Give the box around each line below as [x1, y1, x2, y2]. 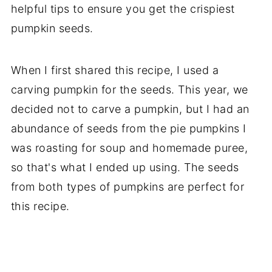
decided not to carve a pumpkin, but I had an [10, 103, 250, 116]
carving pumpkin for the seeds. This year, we [10, 83, 248, 97]
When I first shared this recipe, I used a [10, 64, 219, 77]
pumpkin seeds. [10, 22, 93, 35]
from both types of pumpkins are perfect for [10, 180, 245, 194]
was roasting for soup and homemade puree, [10, 141, 248, 155]
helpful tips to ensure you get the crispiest [10, 2, 235, 16]
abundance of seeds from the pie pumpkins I [10, 122, 246, 135]
